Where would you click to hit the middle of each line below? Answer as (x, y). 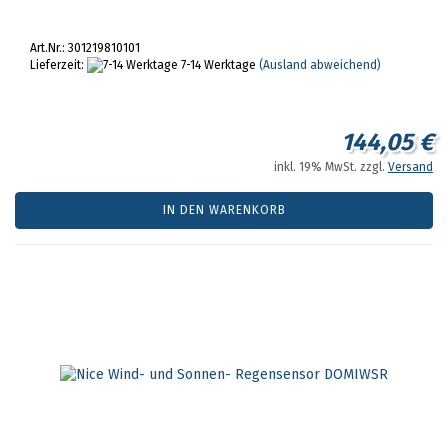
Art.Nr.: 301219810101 (85, 48)
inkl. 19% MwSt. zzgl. (331, 167)
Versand (410, 167)
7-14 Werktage (217, 65)
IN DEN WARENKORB (224, 210)
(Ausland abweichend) (320, 65)
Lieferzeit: (58, 65)
